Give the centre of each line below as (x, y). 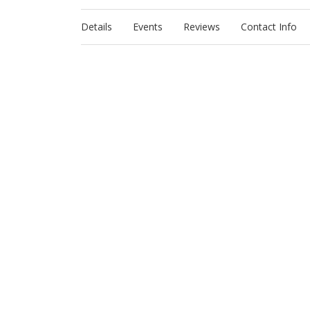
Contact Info (269, 27)
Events (148, 27)
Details (97, 27)
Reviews (202, 27)
